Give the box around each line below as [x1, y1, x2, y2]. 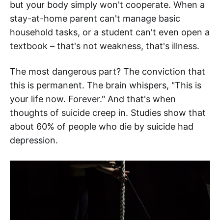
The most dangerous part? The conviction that [10, 66, 205, 77]
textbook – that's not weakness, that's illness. [10, 41, 199, 52]
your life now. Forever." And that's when [10, 94, 176, 105]
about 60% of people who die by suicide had [10, 121, 193, 132]
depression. [10, 135, 58, 146]
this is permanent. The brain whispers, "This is [10, 80, 201, 91]
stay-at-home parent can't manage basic [10, 13, 180, 24]
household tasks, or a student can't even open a [10, 27, 210, 38]
